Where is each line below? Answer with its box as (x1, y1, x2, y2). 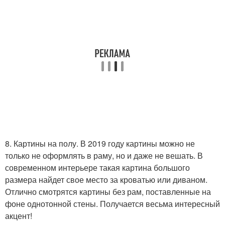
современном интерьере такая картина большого (5, 161, 190, 173)
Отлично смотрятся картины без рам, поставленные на (5, 185, 211, 197)
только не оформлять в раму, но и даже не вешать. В (5, 149, 203, 161)
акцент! (5, 209, 32, 221)
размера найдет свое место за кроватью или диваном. (5, 173, 207, 185)
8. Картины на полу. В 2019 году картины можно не (5, 137, 195, 149)
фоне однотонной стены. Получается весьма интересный (5, 197, 220, 209)
